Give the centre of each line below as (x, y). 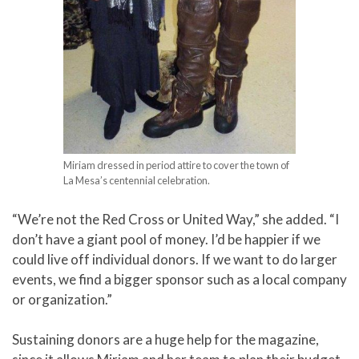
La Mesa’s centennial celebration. (137, 181)
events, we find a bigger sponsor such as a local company (179, 279)
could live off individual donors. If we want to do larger (175, 259)
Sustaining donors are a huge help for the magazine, (165, 340)
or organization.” (62, 299)
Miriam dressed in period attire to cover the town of (176, 165)
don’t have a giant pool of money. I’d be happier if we (166, 239)
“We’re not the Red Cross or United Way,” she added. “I (175, 219)
